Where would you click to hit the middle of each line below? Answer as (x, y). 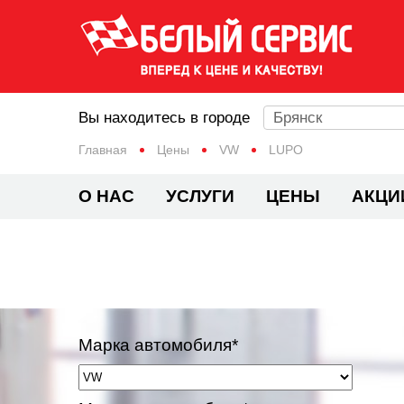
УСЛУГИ (200, 196)
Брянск (298, 118)
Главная (103, 150)
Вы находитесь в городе (164, 118)
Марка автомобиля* (158, 345)
